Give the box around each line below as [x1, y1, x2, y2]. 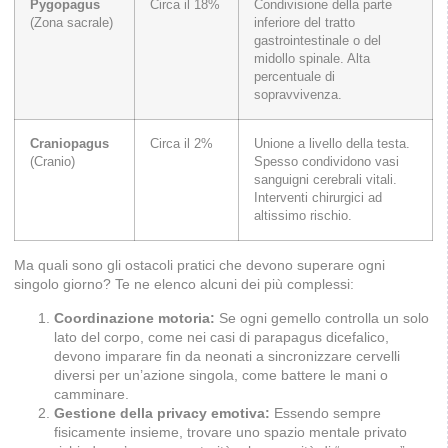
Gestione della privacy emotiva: [54, 404, 270, 421]
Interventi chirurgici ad [254, 191, 382, 206]
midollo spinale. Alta [254, 52, 370, 67]
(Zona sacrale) [30, 16, 113, 31]
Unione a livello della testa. [254, 137, 410, 152]
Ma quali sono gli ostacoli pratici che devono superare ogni [14, 257, 385, 274]
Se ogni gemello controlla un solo [215, 309, 429, 326]
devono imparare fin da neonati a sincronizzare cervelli [54, 347, 400, 364]
